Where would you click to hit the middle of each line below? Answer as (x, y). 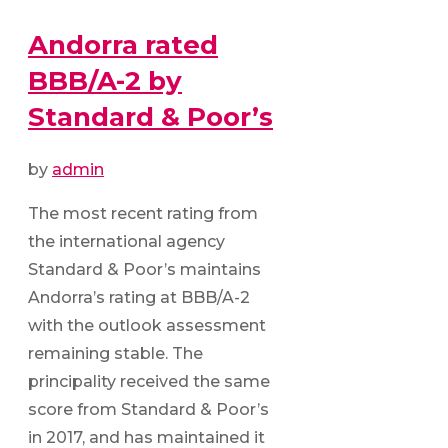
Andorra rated (123, 44)
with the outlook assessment (147, 326)
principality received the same (149, 382)
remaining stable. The (115, 354)
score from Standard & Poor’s (148, 410)
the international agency (126, 242)
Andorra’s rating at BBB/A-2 (139, 298)
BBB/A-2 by (105, 80)
